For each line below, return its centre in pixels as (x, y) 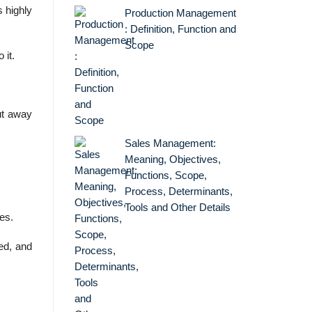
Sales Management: (170, 143)
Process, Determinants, (178, 191)
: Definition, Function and (180, 29)
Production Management (180, 13)
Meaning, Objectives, (172, 159)
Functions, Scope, (165, 175)
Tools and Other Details (177, 207)
